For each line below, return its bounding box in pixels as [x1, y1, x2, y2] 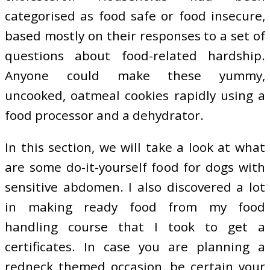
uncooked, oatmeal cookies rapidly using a [5, 86, 265, 104]
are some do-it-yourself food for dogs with [5, 159, 265, 176]
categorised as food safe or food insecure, [5, 7, 265, 24]
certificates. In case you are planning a [5, 238, 265, 256]
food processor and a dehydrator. [5, 106, 204, 124]
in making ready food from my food [5, 198, 265, 216]
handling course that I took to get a [5, 218, 265, 236]
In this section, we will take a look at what [5, 139, 265, 156]
